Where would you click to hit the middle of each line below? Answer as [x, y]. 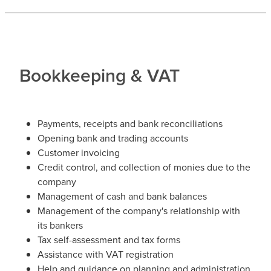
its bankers [60, 225]
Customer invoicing [79, 152]
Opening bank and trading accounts [113, 138]
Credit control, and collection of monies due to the [144, 167]
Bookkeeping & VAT [100, 75]
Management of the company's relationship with [139, 210]
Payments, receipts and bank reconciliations [130, 123]
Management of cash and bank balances [122, 196]
